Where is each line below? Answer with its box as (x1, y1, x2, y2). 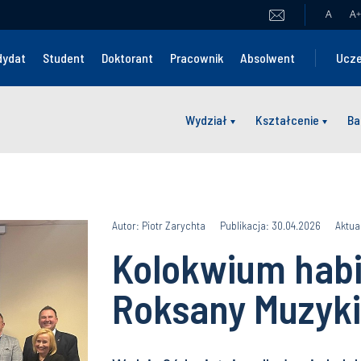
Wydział (185, 111, 227, 127)
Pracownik (170, 50, 224, 65)
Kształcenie (255, 111, 319, 127)
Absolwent (240, 50, 296, 65)
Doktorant (102, 50, 154, 65)
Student (43, 50, 85, 65)
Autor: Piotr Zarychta (112, 218, 205, 232)
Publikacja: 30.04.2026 (220, 218, 321, 232)
